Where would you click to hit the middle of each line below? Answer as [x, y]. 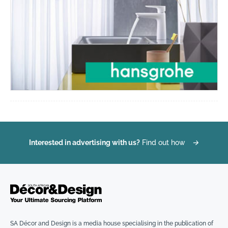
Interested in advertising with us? [84, 143]
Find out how [164, 143]
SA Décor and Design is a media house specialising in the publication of [112, 223]
